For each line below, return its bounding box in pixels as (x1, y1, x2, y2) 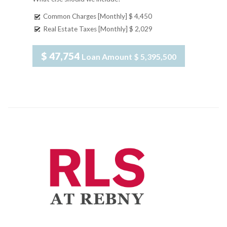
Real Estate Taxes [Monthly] (43, 24, 128, 33)
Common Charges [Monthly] (43, 12, 128, 21)
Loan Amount (81, 52, 134, 62)
